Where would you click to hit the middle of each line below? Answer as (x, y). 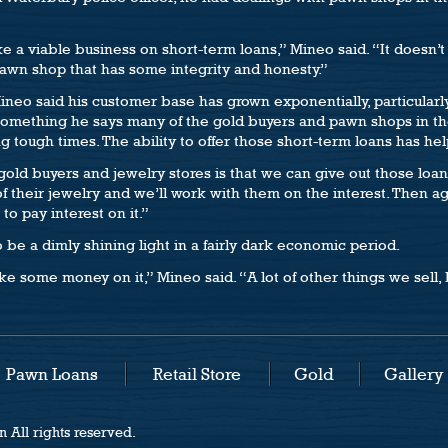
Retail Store (197, 373)
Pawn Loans (51, 373)
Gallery (413, 373)
